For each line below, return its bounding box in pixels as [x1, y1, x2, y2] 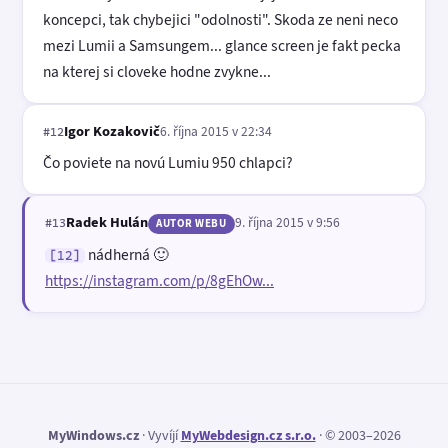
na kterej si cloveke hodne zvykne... [43, 60, 271, 82]
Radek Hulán [66, 212, 148, 233]
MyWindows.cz [47, 426, 139, 445]
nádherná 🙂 [85, 243, 169, 265]
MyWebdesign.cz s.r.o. [180, 426, 316, 445]
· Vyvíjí [138, 426, 181, 445]
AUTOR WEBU [156, 216, 227, 232]
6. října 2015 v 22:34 [160, 121, 272, 140]
